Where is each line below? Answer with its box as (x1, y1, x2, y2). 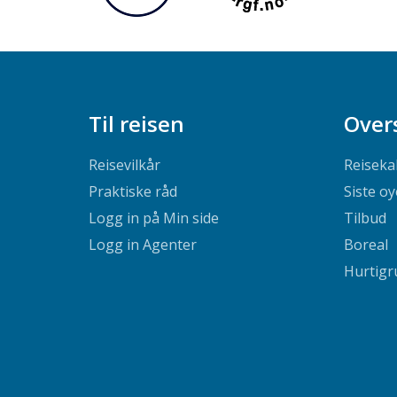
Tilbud (343, 208, 386, 229)
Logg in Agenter (88, 235, 197, 255)
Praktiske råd (88, 182, 177, 202)
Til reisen (88, 108, 184, 138)
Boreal (343, 235, 388, 255)
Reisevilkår (88, 155, 160, 175)
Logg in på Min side (88, 208, 219, 229)
